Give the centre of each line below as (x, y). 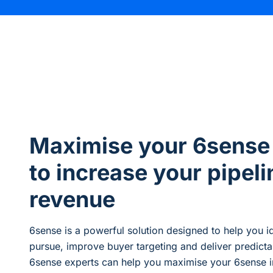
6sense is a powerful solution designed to (126, 231)
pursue (45, 246)
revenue (72, 200)
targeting (157, 246)
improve (85, 246)
